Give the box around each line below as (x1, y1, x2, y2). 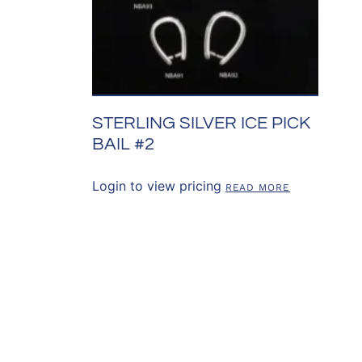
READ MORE (225, 181, 290, 193)
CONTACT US (118, 324, 208, 340)
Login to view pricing (91, 177, 221, 194)
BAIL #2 (91, 134, 154, 154)
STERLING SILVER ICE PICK (91, 113, 310, 133)
